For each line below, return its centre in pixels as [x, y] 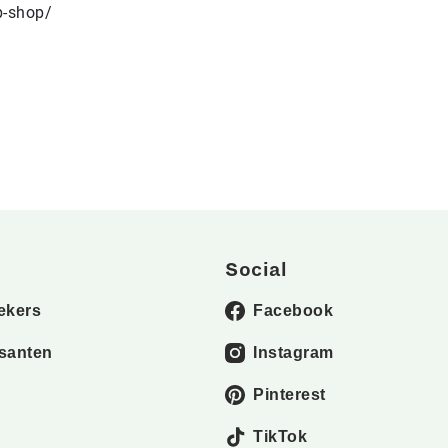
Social [256, 270]
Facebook [293, 310]
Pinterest [289, 394]
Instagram [293, 352]
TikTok [280, 436]
